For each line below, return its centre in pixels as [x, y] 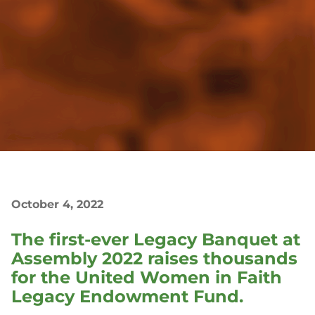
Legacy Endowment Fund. [127, 296]
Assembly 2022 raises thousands [154, 258]
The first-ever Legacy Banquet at [156, 239]
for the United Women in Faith [147, 277]
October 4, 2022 [57, 204]
